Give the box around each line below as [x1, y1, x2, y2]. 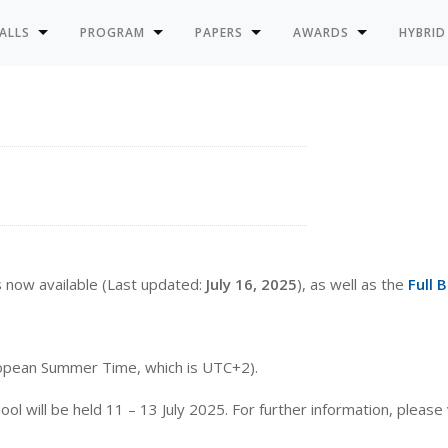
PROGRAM [80, 24, 145, 41]
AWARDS [293, 24, 349, 41]
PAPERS [195, 24, 243, 41]
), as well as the [297, 274, 408, 294]
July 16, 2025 [206, 274, 297, 294]
